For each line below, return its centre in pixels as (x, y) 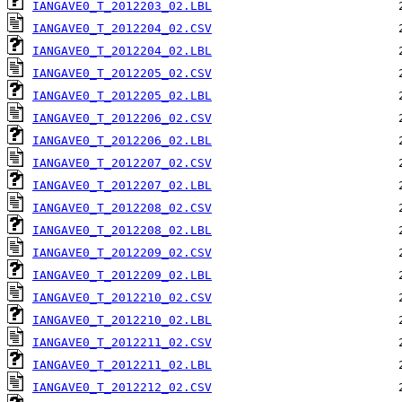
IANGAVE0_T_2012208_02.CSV (122, 208)
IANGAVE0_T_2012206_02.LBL (122, 141)
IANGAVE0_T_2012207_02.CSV (122, 163)
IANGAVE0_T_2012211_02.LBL (122, 365)
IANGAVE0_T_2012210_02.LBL (122, 320)
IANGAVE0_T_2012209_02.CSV (122, 253)
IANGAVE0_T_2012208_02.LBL (122, 231)
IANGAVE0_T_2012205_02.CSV (122, 74)
